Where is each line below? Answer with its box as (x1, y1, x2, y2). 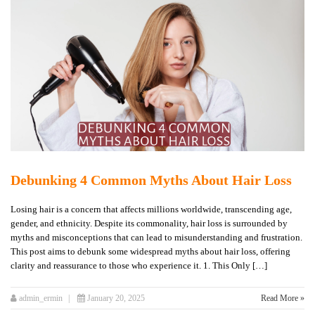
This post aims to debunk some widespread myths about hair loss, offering (11, 246, 290, 257)
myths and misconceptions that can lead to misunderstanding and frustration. (11, 232, 302, 243)
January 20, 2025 (87, 293, 145, 304)
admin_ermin (17, 293, 63, 304)
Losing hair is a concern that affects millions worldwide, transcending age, (11, 204, 292, 215)
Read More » (261, 293, 304, 304)
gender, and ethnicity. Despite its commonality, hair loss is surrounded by (11, 218, 288, 229)
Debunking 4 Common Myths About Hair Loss (11, 172, 292, 188)
